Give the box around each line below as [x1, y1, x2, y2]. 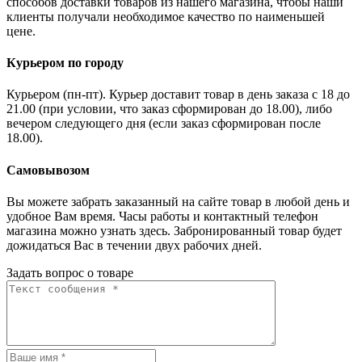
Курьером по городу [6, 56, 124, 70]
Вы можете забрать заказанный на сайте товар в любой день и [6, 194, 350, 208]
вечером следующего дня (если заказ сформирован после [6, 116, 321, 131]
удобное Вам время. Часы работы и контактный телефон [6, 208, 318, 223]
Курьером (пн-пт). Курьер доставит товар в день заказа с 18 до [6, 87, 350, 102]
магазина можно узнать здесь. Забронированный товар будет [6, 223, 342, 238]
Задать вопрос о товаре [6, 265, 133, 280]
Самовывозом [6, 162, 90, 177]
